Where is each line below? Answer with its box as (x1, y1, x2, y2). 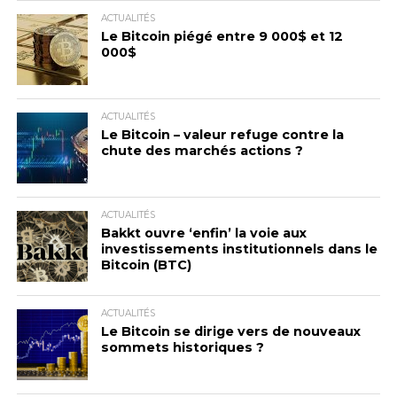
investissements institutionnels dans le (100, 241, 378, 257)
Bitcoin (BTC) (100, 257, 191, 273)
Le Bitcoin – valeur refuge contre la (100, 127, 344, 143)
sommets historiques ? (100, 339, 264, 355)
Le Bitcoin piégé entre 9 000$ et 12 (100, 28, 343, 44)
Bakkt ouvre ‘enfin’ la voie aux (100, 225, 307, 241)
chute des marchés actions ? (100, 143, 303, 159)
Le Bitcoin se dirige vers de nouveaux (100, 323, 361, 339)
